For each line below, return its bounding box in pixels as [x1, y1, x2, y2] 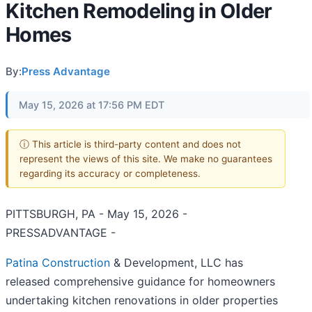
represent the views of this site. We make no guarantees [19, 153, 272, 164]
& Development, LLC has [110, 256, 243, 270]
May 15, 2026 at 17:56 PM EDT [19, 99, 164, 111]
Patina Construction [6, 256, 110, 270]
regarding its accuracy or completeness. [19, 167, 201, 179]
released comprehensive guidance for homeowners [6, 274, 275, 289]
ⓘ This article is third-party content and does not [19, 138, 241, 150]
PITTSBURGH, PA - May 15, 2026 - [6, 207, 187, 221]
